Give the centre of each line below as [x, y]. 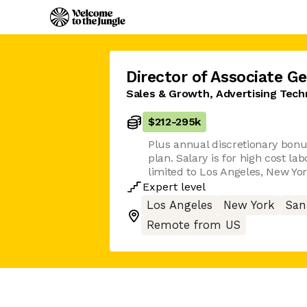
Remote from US [194, 225]
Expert [160, 187]
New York [249, 205]
